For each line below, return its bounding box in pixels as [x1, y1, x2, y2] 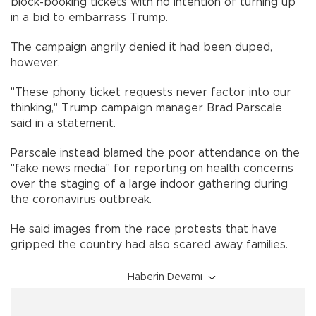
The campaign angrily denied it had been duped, [11, 41, 272, 53]
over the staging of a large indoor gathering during [11, 178, 288, 190]
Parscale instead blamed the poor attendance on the [11, 147, 300, 159]
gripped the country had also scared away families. [11, 238, 305, 250]
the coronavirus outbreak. [11, 193, 166, 205]
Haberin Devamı [128, 272, 202, 282]
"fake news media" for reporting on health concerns [11, 162, 293, 174]
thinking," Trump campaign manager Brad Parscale [11, 102, 282, 114]
